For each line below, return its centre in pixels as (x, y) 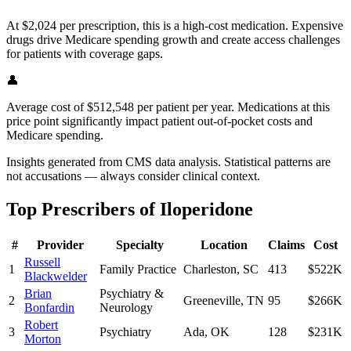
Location (224, 245)
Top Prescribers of (83, 210)
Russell (42, 262)
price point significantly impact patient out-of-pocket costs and (159, 121)
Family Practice (138, 270)
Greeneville (212, 301)
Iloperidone (206, 210)
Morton (43, 339)
